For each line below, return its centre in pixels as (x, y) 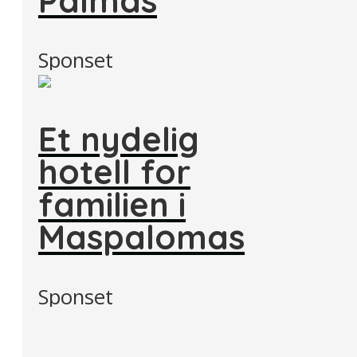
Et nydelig (119, 139)
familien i (112, 204)
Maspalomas (141, 237)
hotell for (114, 172)
